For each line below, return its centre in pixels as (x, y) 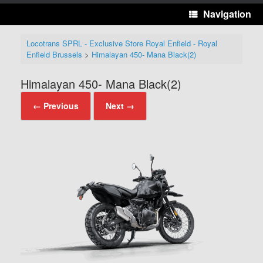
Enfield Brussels (54, 55)
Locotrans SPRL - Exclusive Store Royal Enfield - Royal (122, 43)
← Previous (56, 105)
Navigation (227, 14)
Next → (120, 105)
